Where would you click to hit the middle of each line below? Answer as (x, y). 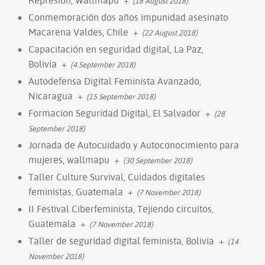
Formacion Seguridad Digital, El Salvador (114, 113)
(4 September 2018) (103, 64)
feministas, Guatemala (76, 191)
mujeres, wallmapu (69, 159)
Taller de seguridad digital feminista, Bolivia (121, 240)
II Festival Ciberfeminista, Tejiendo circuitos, (121, 209)
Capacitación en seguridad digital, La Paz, (116, 49)
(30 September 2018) (158, 160)
